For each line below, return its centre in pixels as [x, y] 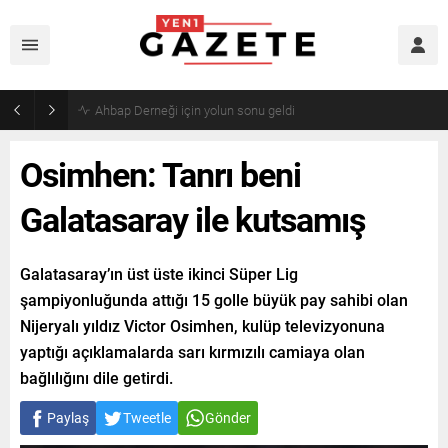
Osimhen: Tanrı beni [160, 173]
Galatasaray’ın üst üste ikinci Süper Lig [159, 273]
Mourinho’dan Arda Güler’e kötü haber [199, 110]
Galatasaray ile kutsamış [192, 218]
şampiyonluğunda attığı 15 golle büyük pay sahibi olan [214, 299]
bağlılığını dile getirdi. [96, 377]
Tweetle [147, 417]
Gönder [228, 417]
